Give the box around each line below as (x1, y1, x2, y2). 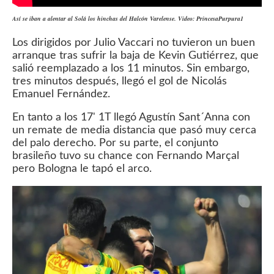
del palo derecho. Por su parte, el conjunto (12, 138, 218, 149)
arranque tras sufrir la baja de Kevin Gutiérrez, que (12, 50, 259, 61)
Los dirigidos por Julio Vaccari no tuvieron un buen (12, 37, 255, 48)
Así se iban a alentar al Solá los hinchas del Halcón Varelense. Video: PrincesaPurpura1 (12, 14, 243, 23)
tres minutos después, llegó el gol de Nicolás (12, 75, 227, 86)
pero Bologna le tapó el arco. (12, 163, 152, 174)
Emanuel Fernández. (12, 88, 110, 99)
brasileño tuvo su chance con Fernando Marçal (12, 150, 239, 161)
